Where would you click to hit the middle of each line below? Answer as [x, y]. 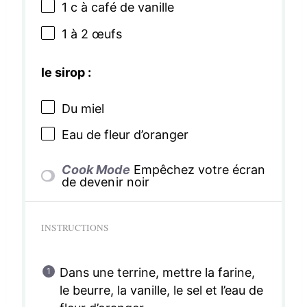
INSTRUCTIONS [75, 227]
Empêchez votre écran [199, 169]
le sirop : [66, 72]
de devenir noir [106, 182]
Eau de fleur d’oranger [125, 135]
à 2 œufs [94, 34]
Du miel [83, 108]
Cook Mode [96, 169]
